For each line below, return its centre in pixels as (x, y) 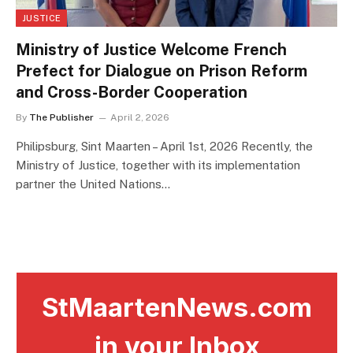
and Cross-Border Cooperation (132, 92)
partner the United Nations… (93, 184)
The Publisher (61, 117)
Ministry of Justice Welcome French (151, 49)
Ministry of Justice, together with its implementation (158, 165)
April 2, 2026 (140, 117)
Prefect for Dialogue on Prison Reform (162, 71)
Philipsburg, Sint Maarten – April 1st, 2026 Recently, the (164, 146)
